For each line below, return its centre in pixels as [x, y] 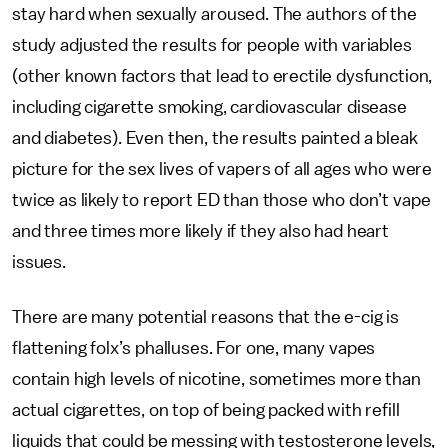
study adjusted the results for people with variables [212, 45]
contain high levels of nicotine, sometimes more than [216, 379]
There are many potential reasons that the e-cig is [205, 317]
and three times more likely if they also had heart [200, 231]
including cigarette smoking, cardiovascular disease [209, 107]
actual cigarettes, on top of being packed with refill [206, 410]
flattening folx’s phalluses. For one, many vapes [194, 348]
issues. [39, 262]
